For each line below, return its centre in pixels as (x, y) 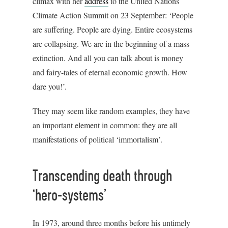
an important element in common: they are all (105, 125)
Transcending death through (102, 177)
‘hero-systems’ (69, 196)
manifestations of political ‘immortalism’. (97, 139)
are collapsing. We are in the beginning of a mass (111, 44)
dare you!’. (50, 86)
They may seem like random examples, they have (111, 111)
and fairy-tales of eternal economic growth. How (110, 72)
